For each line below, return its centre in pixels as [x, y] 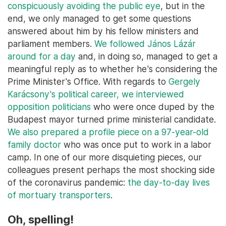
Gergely [184, 81]
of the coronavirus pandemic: [68, 182]
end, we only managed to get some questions [99, 18]
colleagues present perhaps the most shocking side [111, 169]
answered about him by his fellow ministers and [103, 31]
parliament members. [51, 43]
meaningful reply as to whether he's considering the [112, 69]
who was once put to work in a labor [136, 144]
